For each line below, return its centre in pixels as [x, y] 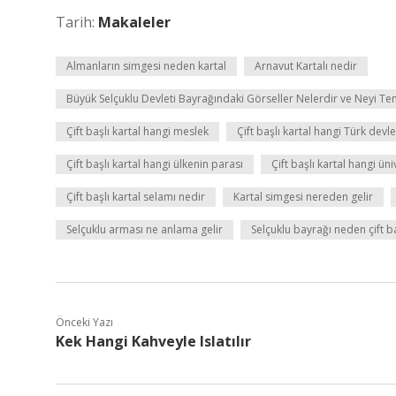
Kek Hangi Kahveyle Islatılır [153, 341]
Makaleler [134, 22]
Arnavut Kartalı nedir [306, 66]
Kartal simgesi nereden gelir [303, 197]
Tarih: [77, 22]
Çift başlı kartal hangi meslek [137, 131]
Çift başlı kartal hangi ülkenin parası [155, 164]
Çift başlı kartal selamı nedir [136, 197]
